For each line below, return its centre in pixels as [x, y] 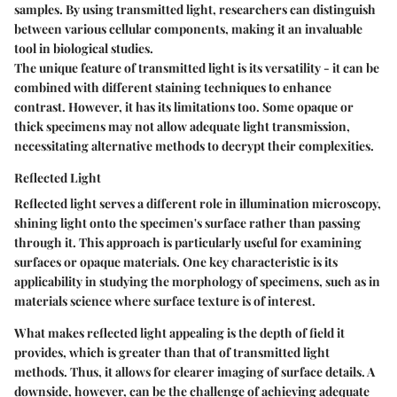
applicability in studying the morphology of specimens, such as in [197, 282]
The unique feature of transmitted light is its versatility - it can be [197, 68]
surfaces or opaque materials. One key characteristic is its [176, 262]
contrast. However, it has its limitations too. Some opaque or [184, 107]
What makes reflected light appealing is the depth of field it [179, 333]
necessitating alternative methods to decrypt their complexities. [194, 146]
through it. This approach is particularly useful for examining [188, 243]
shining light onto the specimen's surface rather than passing [187, 223]
